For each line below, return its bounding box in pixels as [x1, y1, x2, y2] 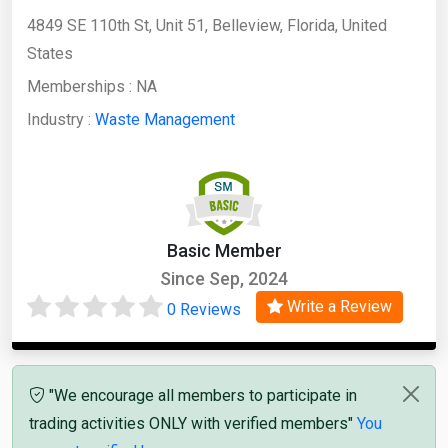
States [27, 44, 73, 63]
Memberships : [27, 77, 136, 96]
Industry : [27, 110, 95, 129]
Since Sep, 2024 [160, 268, 288, 289]
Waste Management [95, 110, 235, 129]
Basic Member [166, 240, 282, 261]
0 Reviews [167, 300, 241, 319]
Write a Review [283, 296, 392, 316]
